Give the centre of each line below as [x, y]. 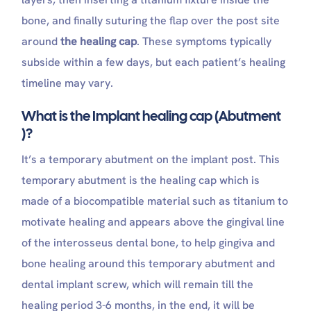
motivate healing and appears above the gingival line [153, 222]
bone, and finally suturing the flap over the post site [151, 21]
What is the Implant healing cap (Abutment [152, 116]
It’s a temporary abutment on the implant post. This [151, 160]
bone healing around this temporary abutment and [149, 264]
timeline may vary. [68, 83]
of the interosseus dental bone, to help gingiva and [149, 243]
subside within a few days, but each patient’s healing [154, 62]
